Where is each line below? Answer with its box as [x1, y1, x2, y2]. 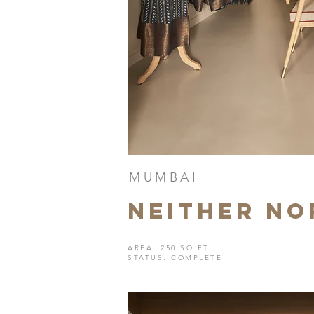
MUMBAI [129, 170, 198, 185]
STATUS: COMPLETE [128, 253, 222, 262]
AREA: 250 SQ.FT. [128, 243, 212, 252]
